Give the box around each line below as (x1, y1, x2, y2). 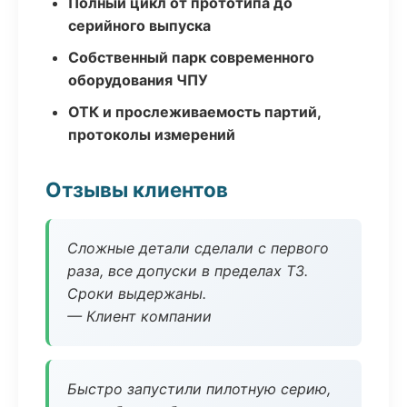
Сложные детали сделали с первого (67, 239, 329, 257)
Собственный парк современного (68, 48, 314, 66)
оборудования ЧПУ (68, 71, 208, 89)
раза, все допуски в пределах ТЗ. (67, 262, 308, 280)
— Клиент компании (67, 307, 212, 325)
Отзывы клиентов (45, 177, 228, 202)
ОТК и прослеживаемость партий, (68, 103, 321, 121)
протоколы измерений (68, 125, 235, 144)
